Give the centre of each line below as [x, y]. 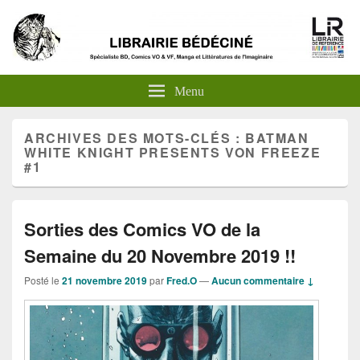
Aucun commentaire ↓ [263, 280]
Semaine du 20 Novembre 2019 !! [160, 255]
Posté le [43, 280]
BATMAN [277, 137]
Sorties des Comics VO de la [142, 229]
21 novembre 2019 [104, 280]
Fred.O [182, 280]
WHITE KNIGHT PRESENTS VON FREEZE [173, 152]
